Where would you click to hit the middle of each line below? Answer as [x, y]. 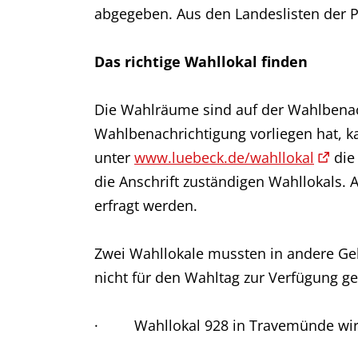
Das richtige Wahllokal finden [201, 62]
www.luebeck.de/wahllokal [224, 157]
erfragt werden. [146, 205]
